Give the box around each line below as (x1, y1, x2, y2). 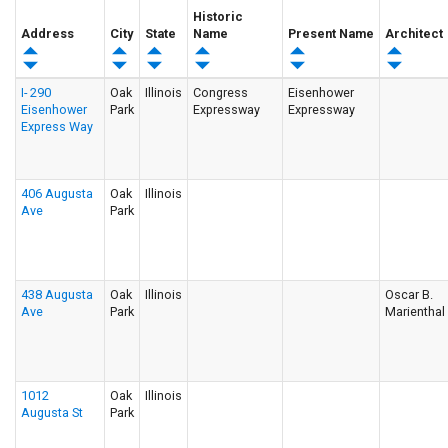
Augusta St (21, 405, 83, 420)
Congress (193, 85, 248, 100)
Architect (385, 26, 443, 41)
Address (21, 26, 74, 41)
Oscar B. (385, 287, 433, 302)
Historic (193, 9, 243, 24)
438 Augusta (21, 287, 93, 302)
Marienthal (385, 304, 445, 319)
